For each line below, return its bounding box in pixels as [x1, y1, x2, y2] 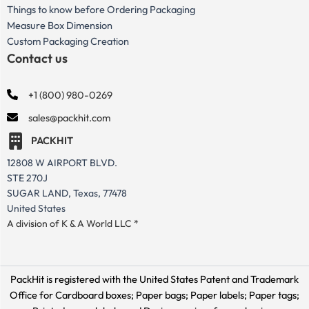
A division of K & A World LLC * [7, 217, 139, 230]
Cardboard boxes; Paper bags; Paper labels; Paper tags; [55, 288, 299, 301]
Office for [10, 288, 55, 301]
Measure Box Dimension [7, 19, 112, 32]
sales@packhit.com [28, 110, 110, 124]
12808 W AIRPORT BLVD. [7, 156, 117, 169]
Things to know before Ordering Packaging [7, 3, 195, 17]
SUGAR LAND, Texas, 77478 [7, 186, 127, 199]
